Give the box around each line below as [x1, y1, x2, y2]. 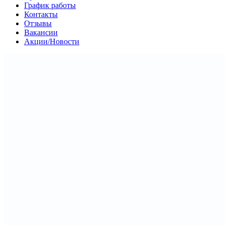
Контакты [24, 10, 58, 19]
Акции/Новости [24, 37, 79, 46]
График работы [24, 1, 76, 10]
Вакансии [24, 28, 58, 37]
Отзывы [24, 19, 52, 28]
